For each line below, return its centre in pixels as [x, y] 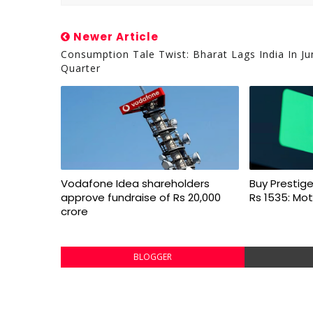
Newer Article [115, 37]
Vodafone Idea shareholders [135, 183]
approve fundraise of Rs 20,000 [141, 197]
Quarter [81, 68]
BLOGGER [152, 257]
